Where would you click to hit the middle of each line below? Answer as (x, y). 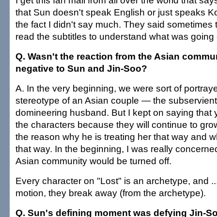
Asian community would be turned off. (93, 161)
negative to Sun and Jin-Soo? (81, 68)
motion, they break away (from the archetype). (111, 193)
